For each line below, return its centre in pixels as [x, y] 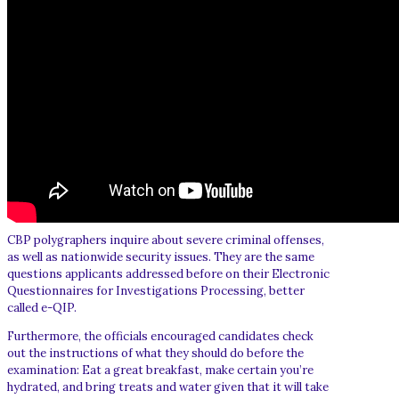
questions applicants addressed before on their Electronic [168, 273]
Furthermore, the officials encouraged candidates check [160, 336]
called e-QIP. [42, 307]
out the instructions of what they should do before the [155, 353]
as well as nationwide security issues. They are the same [161, 256]
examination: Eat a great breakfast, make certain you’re [160, 370]
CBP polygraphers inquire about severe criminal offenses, [166, 240]
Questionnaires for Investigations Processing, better [156, 290]
